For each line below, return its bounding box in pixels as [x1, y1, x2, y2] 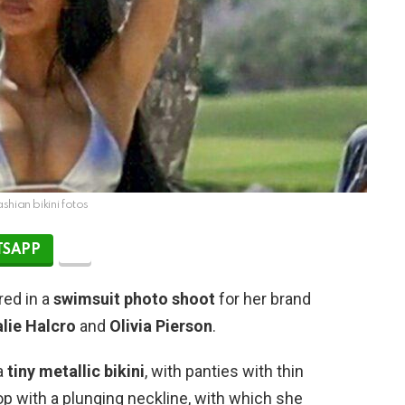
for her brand [215, 288, 311, 308]
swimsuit [53, 288, 124, 308]
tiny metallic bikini [7, 361, 145, 381]
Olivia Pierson [109, 316, 212, 335]
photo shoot [124, 288, 215, 308]
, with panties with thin [145, 361, 304, 381]
